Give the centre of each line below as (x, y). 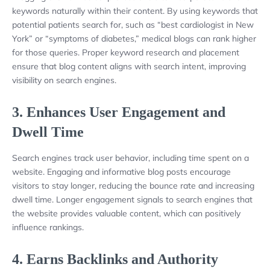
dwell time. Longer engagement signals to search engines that (132, 199)
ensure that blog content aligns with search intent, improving (129, 66)
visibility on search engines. (64, 80)
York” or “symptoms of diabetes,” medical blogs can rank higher (134, 38)
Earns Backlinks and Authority (122, 259)
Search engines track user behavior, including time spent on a (130, 158)
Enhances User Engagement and (126, 112)
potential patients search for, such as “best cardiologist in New (133, 24)
